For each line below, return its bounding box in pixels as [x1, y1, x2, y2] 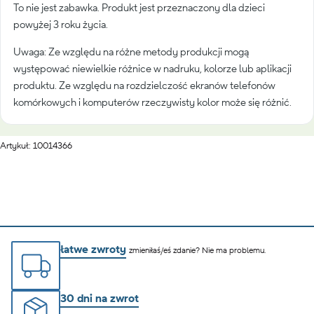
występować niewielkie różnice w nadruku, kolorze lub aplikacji [13, 62, 292, 76]
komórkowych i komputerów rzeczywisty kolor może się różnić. [13, 96, 292, 110]
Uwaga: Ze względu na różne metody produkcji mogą [13, 46, 249, 60]
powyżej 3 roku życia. [13, 18, 108, 32]
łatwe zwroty [60, 243, 126, 257]
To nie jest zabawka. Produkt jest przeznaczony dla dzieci [13, 1, 265, 15]
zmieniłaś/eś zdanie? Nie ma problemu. [129, 245, 266, 257]
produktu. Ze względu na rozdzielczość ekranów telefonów [13, 79, 275, 93]
